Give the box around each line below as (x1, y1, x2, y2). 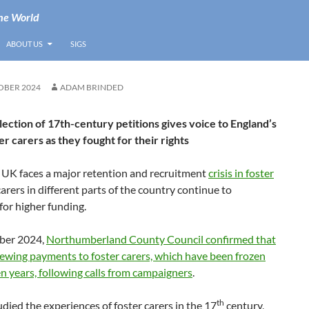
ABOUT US (6, 39, 43, 48)
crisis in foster (208, 166, 274, 179)
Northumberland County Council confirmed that (46, 232, 276, 246)
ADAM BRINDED (60, 82, 123, 92)
